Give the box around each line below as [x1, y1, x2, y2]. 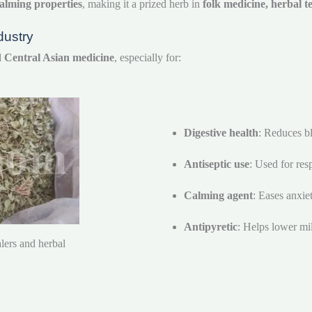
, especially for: [114, 52, 181, 64]
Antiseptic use [184, 158, 249, 171]
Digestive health [184, 127, 258, 139]
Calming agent [184, 189, 253, 202]
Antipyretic [184, 221, 237, 233]
